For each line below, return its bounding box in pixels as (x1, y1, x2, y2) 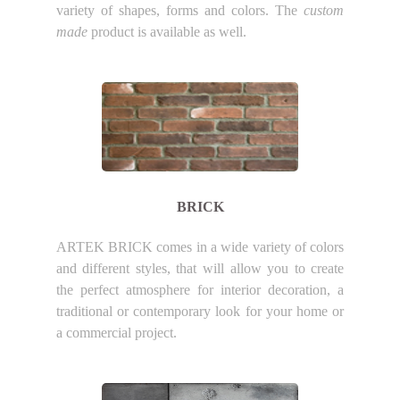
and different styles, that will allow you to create (55, 261, 345, 277)
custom (304, 2, 345, 18)
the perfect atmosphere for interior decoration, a (55, 282, 345, 298)
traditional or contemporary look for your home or (55, 304, 345, 320)
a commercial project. (55, 325, 177, 341)
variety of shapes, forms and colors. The (55, 2, 304, 18)
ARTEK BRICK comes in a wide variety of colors (55, 239, 345, 255)
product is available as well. (87, 23, 246, 39)
